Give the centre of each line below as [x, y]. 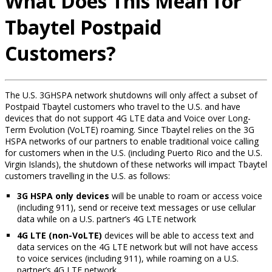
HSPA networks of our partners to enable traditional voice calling [132, 141]
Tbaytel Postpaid [83, 27]
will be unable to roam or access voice [186, 195]
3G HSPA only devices [63, 195]
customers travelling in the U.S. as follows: [87, 175]
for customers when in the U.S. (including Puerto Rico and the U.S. [134, 152]
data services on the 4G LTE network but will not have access [138, 246]
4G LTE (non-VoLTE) [59, 235]
